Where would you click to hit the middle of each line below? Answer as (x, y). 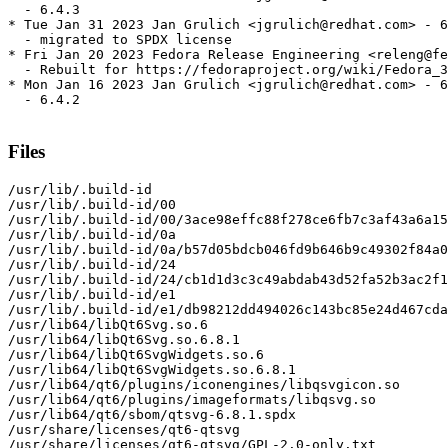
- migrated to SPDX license (120, 40)
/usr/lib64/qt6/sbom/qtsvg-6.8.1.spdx (152, 414)
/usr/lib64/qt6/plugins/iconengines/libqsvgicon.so (204, 384)
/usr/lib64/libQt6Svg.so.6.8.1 (124, 339)
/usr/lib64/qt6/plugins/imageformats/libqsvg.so (192, 399)
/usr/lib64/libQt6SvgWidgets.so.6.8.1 (152, 369)
